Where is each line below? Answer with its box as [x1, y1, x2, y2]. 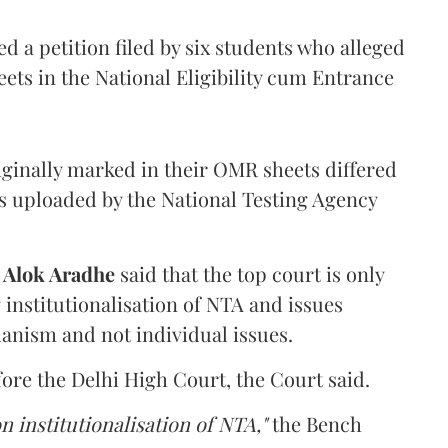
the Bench [267, 409, 362, 437]
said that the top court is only [115, 259, 384, 287]
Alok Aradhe [3, 259, 115, 287]
